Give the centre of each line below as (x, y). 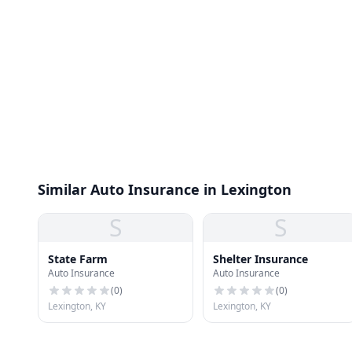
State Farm (78, 259)
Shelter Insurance (260, 259)
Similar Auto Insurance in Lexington (165, 189)
